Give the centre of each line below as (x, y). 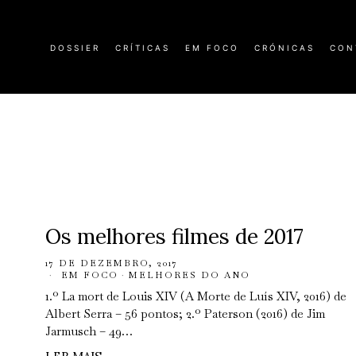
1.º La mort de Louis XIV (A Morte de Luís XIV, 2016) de (196, 296)
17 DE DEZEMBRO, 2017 (112, 263)
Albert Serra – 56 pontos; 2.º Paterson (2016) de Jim (185, 313)
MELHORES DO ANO (190, 275)
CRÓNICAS (284, 48)
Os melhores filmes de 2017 (174, 236)
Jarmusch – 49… (89, 331)
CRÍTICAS (143, 48)
